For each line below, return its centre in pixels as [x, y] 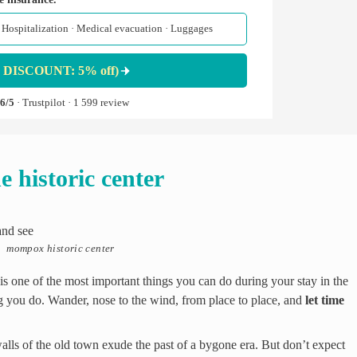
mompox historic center [61, 248]
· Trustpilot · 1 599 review [73, 103]
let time [324, 300]
